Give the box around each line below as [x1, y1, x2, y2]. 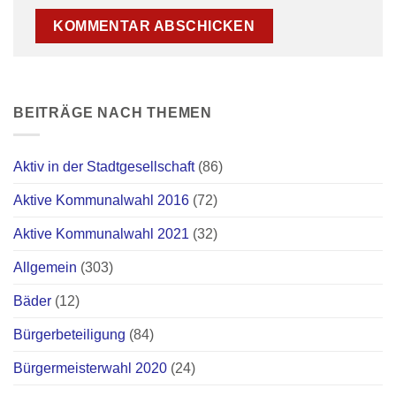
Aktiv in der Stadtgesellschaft [13, 158, 194, 174]
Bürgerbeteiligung [13, 326, 126, 342]
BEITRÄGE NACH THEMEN [13, 105, 212, 121]
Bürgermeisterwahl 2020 [13, 360, 167, 376]
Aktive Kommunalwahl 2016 [13, 192, 189, 208]
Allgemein [13, 259, 77, 275]
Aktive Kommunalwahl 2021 [13, 225, 189, 241]
